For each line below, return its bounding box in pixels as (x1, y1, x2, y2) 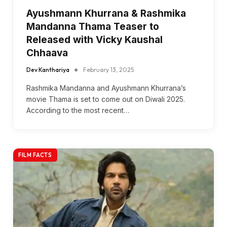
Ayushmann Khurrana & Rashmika (26, 7, 186, 19)
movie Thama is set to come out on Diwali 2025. (26, 94, 185, 103)
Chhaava (26, 47, 68, 59)
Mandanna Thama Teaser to (26, 20, 159, 32)
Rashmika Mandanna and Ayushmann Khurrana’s (26, 83, 186, 92)
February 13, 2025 (83, 65, 134, 73)
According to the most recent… (26, 105, 129, 115)
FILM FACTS (18, 151, 52, 159)
